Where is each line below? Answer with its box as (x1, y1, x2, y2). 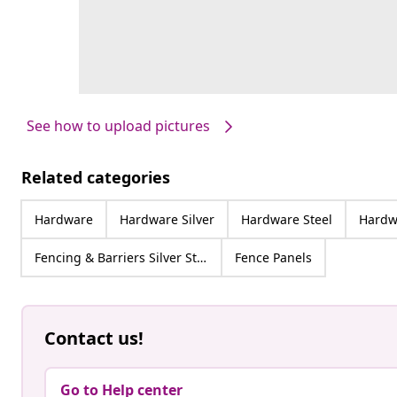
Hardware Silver (120, 211, 214, 229)
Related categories (21, 167, 170, 189)
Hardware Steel (241, 211, 332, 229)
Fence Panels (235, 249, 312, 267)
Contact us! (44, 326, 144, 351)
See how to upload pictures (27, 115, 210, 136)
